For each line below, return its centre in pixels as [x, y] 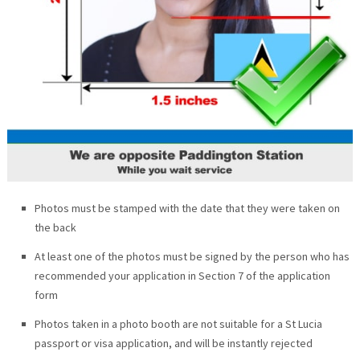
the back [55, 227]
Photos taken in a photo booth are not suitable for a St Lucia [178, 323]
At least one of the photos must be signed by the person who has [192, 256]
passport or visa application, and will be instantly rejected [173, 343]
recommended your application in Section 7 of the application [182, 275]
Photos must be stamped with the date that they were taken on [187, 208]
